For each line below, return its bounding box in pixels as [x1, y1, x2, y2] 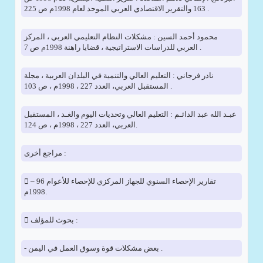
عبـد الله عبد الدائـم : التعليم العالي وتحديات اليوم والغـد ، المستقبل [23, 110, 237, 119]
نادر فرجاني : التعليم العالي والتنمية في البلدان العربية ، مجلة [23, 71, 214, 80]
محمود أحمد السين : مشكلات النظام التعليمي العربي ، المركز [23, 32, 218, 41]
